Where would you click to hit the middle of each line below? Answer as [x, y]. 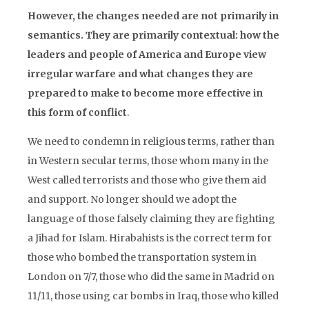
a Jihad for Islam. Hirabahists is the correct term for [150, 238]
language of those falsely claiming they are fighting [151, 219]
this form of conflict [77, 112]
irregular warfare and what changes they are [140, 74]
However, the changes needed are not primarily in [153, 16]
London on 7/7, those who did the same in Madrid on [151, 277]
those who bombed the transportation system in [142, 257]
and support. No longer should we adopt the [132, 199]
